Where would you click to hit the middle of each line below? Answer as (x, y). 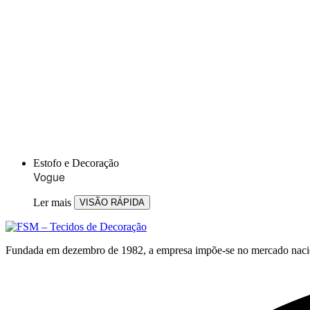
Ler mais (52, 202)
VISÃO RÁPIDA (112, 203)
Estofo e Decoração (76, 163)
